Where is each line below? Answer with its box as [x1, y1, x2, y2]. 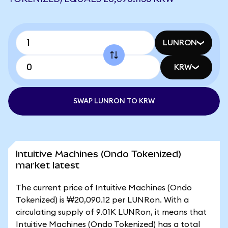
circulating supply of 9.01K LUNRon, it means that [16, 208, 207, 216]
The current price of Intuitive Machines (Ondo [16, 184, 192, 192]
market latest [16, 160, 79, 170]
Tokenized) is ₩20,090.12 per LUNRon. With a [16, 196, 189, 204]
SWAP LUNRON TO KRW [73, 98, 155, 105]
